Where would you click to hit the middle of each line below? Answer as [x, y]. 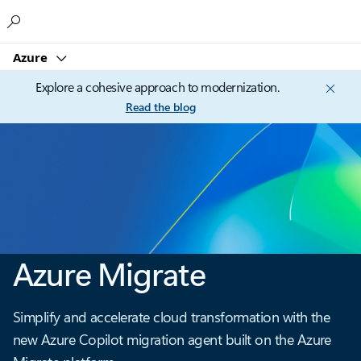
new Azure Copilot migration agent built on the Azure [172, 340]
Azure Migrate [109, 273]
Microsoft [163, 18]
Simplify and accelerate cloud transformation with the [172, 317]
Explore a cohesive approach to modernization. [158, 87]
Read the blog [160, 107]
